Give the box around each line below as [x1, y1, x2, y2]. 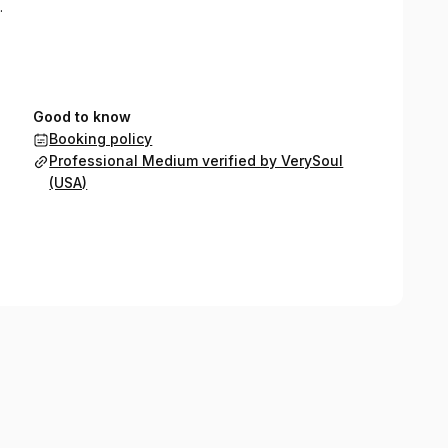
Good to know [33, 108, 132, 125]
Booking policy [49, 130, 153, 147]
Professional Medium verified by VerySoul [49, 152, 344, 169]
